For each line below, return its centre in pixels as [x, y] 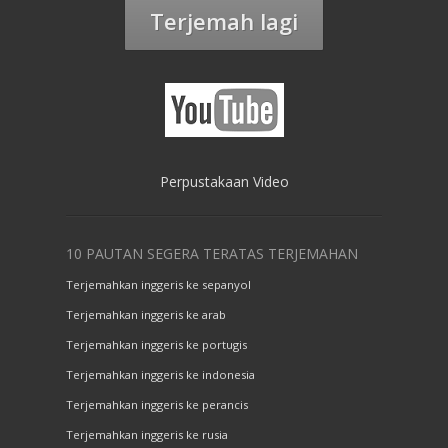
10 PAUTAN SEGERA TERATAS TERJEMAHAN [212, 254]
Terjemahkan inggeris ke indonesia [160, 375]
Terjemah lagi [224, 21]
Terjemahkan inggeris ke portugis [156, 345]
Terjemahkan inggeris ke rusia [147, 435]
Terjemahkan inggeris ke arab [146, 315]
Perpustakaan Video [224, 182]
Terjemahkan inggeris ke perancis [157, 405]
